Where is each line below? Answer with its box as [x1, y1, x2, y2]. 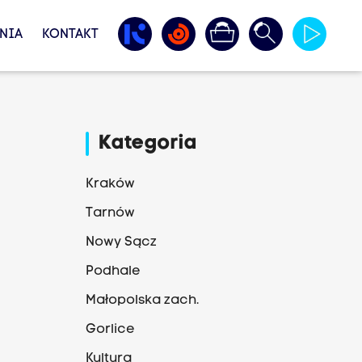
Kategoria [98, 134, 197, 154]
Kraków [85, 178, 135, 191]
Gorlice [85, 323, 135, 336]
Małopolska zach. [85, 294, 199, 307]
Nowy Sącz [85, 236, 157, 249]
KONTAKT [41, 28, 99, 41]
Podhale [85, 265, 141, 278]
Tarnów [85, 207, 135, 220]
